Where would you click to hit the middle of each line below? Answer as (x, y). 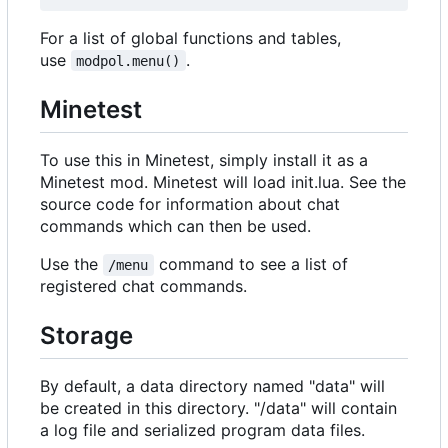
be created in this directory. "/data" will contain (218, 408)
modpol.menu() (128, 60)
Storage (86, 335)
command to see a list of (253, 263)
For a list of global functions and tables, (190, 37)
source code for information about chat (190, 203)
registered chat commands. (143, 285)
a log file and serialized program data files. (202, 430)
